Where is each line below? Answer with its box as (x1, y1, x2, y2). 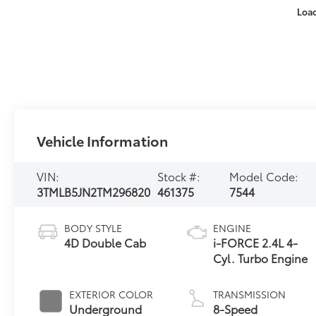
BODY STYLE (64, 221, 123, 236)
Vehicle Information (37, 130, 169, 150)
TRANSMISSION (213, 287, 286, 302)
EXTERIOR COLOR (69, 287, 154, 302)
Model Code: (229, 168, 298, 185)
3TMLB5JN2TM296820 (37, 183, 151, 200)
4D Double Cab (64, 234, 147, 251)
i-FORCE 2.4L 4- (213, 234, 298, 251)
